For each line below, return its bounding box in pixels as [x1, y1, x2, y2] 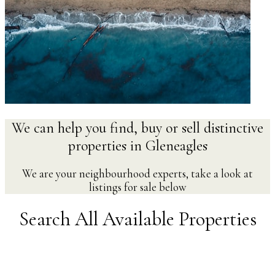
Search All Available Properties [18, 207, 257, 231]
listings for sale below [88, 180, 187, 194]
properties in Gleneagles [68, 136, 207, 155]
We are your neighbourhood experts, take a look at [22, 166, 253, 180]
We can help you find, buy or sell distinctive [12, 118, 263, 137]
